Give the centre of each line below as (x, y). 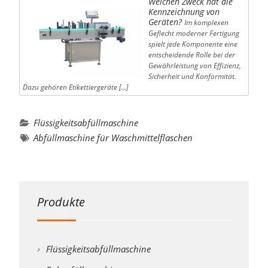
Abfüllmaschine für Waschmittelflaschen (113, 138)
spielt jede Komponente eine (193, 44)
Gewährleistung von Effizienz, (194, 66)
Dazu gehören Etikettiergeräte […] (75, 87)
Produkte (61, 202)
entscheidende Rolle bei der (191, 55)
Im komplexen (206, 23)
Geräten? (165, 22)
